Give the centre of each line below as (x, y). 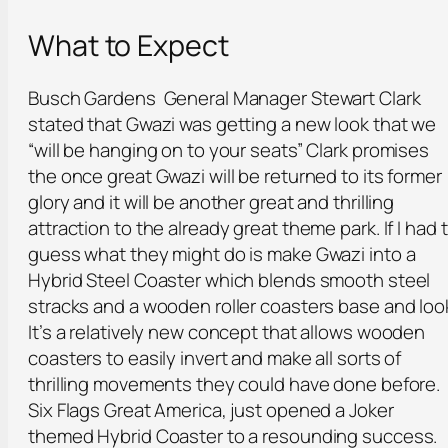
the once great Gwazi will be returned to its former (235, 175)
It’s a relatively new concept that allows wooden (227, 331)
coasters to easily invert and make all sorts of (215, 357)
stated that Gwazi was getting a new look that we (232, 123)
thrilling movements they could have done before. (234, 383)
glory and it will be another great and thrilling (211, 201)
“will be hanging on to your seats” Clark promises (229, 149)
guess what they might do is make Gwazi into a (222, 253)
